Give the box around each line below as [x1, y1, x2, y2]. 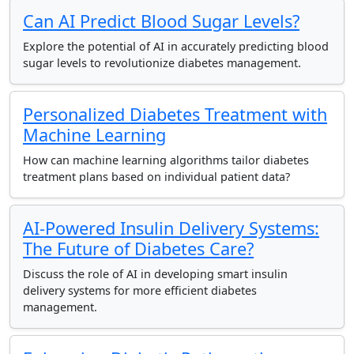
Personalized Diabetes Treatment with [23, 103, 327, 126]
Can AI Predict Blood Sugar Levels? [23, 9, 299, 32]
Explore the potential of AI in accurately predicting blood [23, 39, 329, 54]
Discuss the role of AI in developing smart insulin [23, 266, 288, 281]
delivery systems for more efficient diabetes [23, 283, 257, 298]
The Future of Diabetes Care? [23, 237, 254, 260]
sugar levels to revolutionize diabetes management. [23, 55, 301, 70]
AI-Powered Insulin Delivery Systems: [23, 217, 319, 239]
